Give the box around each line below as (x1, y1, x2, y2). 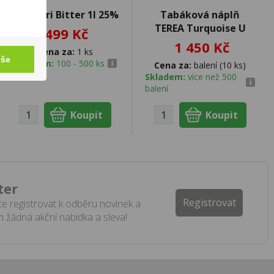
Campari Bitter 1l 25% (11, 7, 119, 21)
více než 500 (187, 70, 237, 83)
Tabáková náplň (160, 7, 240, 21)
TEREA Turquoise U (154, 21, 246, 35)
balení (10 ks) (191, 59, 246, 71)
